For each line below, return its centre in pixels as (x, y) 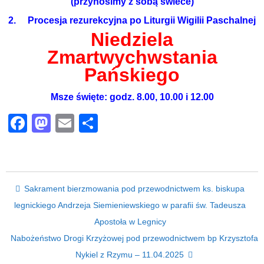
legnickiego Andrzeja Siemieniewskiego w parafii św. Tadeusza (130, 205)
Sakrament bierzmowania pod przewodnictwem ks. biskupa (134, 189)
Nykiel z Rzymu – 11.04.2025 (130, 255)
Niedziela (132, 39)
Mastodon (93, 123)
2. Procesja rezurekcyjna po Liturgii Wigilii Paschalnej (132, 20)
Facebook (69, 123)
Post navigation (77, 190)
